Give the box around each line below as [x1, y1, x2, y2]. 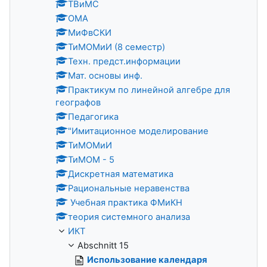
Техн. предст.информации [68, 55, 181, 67]
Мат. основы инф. [68, 70, 142, 81]
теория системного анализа [68, 211, 190, 222]
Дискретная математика [68, 168, 173, 179]
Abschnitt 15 [77, 240, 129, 251]
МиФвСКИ [68, 27, 111, 38]
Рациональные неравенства [68, 182, 190, 194]
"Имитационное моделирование [68, 125, 209, 136]
